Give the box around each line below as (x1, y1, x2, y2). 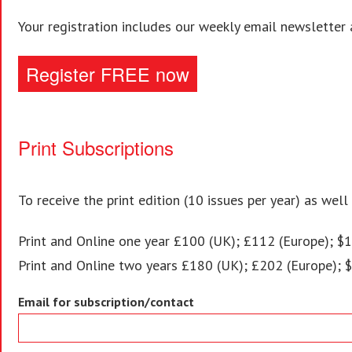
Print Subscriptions (18, 133, 174, 161)
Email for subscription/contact (18, 294, 194, 310)
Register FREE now (26, 60, 189, 87)
